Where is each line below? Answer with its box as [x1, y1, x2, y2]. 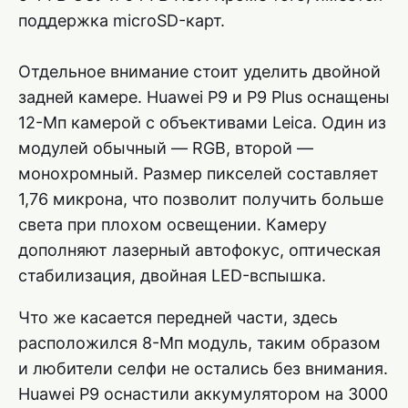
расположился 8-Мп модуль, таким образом [18, 332, 381, 352]
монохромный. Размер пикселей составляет [18, 163, 379, 183]
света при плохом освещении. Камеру [18, 214, 327, 234]
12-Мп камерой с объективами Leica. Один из [18, 112, 386, 132]
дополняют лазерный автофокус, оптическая [18, 240, 381, 260]
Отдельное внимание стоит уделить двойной [18, 61, 381, 81]
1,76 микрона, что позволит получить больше [18, 189, 383, 209]
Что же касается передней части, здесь [18, 307, 338, 327]
